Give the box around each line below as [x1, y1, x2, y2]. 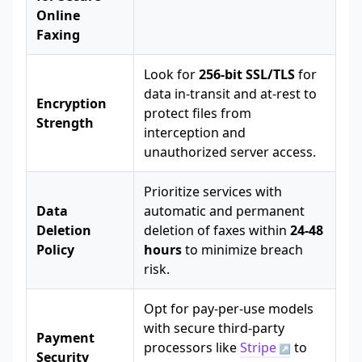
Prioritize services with [144, 183, 282, 201]
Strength [36, 114, 94, 133]
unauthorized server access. [144, 143, 316, 162]
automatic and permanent [144, 202, 305, 221]
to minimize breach [182, 241, 303, 259]
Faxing [36, 26, 80, 44]
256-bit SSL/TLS [199, 65, 295, 84]
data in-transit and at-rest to [144, 85, 317, 103]
